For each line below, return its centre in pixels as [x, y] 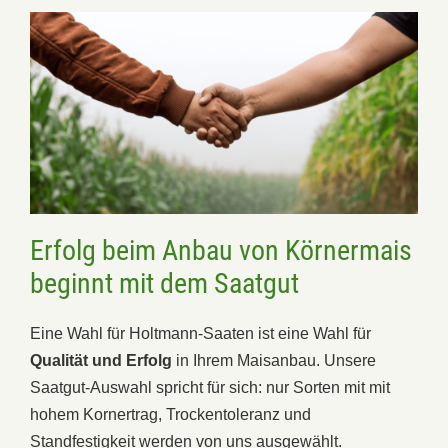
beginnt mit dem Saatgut [164, 283]
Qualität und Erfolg [101, 360]
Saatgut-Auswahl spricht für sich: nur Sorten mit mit [210, 387]
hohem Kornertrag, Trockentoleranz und [170, 414]
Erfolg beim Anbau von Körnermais [221, 250]
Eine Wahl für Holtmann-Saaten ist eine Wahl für [200, 333]
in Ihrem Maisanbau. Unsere [274, 360]
